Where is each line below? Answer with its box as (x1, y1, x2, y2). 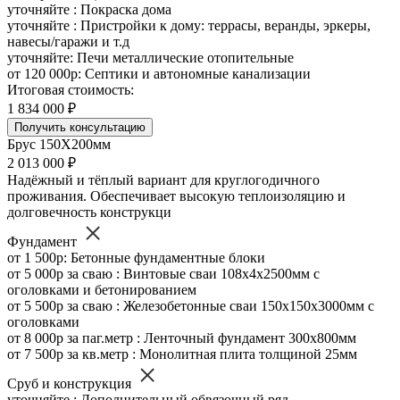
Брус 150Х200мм (7, 137, 111, 153)
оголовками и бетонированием (7, 282, 196, 298)
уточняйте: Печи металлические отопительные (7, 50, 294, 66)
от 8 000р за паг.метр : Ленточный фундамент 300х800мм (7, 330, 356, 346)
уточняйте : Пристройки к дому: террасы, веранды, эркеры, (7, 18, 371, 34)
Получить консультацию (14, 121, 146, 135)
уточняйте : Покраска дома (7, 2, 171, 18)
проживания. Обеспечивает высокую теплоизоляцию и (7, 188, 346, 204)
